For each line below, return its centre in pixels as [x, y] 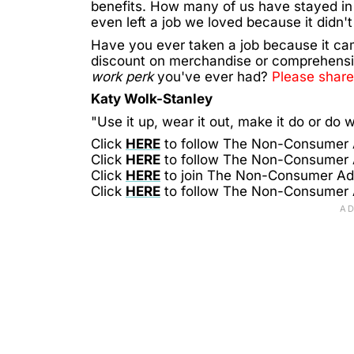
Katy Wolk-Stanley [152, 99]
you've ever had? [213, 76]
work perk [122, 76]
